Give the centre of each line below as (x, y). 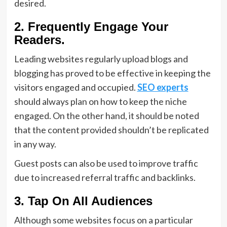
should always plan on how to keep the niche (100, 101)
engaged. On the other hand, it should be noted (106, 116)
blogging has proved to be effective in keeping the (112, 73)
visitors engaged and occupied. (75, 87)
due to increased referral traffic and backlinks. (105, 177)
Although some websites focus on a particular (103, 220)
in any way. (36, 144)
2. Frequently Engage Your (91, 27)
